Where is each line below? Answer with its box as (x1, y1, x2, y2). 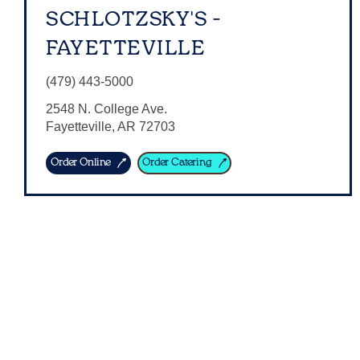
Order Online (51, 157, 111, 168)
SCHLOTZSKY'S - (46, 10, 221, 30)
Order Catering (141, 157, 212, 168)
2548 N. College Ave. (46, 102, 167, 116)
